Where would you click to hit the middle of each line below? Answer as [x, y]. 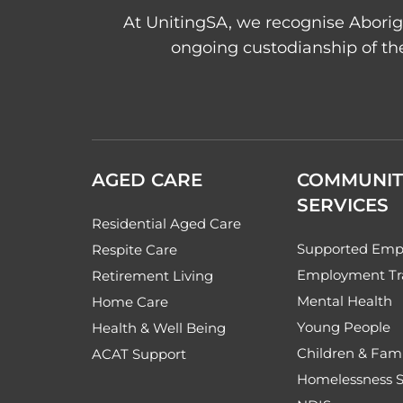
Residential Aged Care [166, 224]
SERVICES [343, 206]
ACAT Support [139, 354]
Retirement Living [152, 276]
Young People [344, 327]
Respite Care [134, 250]
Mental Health [345, 301]
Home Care [130, 302]
